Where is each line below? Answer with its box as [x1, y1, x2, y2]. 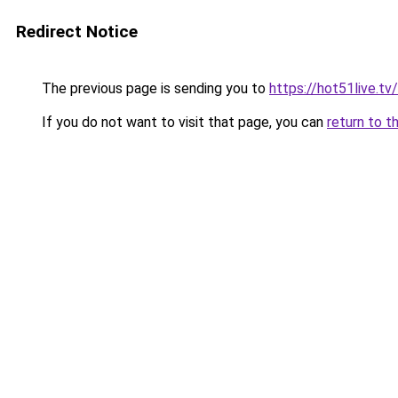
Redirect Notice [16, 21, 138, 42]
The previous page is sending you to [38, 80, 269, 97]
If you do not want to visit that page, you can [38, 114, 327, 131]
